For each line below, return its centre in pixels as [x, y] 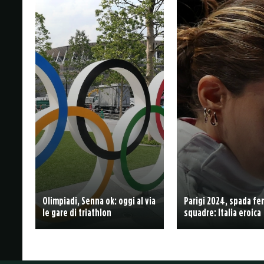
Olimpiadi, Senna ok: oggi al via [99, 200]
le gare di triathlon [77, 212]
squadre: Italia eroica [223, 212]
